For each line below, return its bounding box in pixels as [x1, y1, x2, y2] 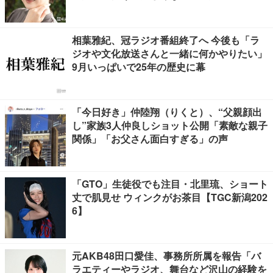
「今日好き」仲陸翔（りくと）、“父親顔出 [72, 105, 262, 119]
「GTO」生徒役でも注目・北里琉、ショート [72, 177, 268, 191]
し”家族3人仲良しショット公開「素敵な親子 [72, 118, 268, 132]
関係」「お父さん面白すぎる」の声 [72, 132, 228, 146]
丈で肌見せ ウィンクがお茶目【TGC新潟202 [72, 190, 268, 204]
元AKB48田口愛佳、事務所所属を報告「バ [72, 249, 261, 263]
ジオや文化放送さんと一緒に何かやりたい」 [72, 46, 267, 60]
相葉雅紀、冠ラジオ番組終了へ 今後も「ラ [72, 33, 260, 47]
